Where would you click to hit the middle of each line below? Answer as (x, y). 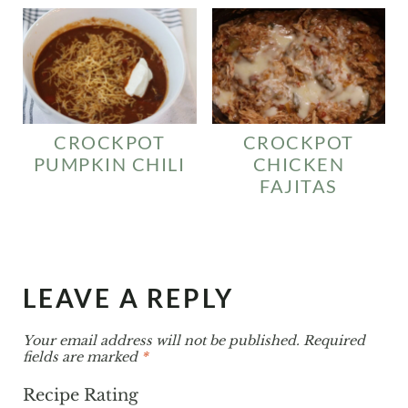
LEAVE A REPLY (128, 298)
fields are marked (82, 357)
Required (334, 341)
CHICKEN (299, 164)
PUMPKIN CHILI (109, 164)
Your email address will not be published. (161, 341)
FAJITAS (299, 186)
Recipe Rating (80, 395)
